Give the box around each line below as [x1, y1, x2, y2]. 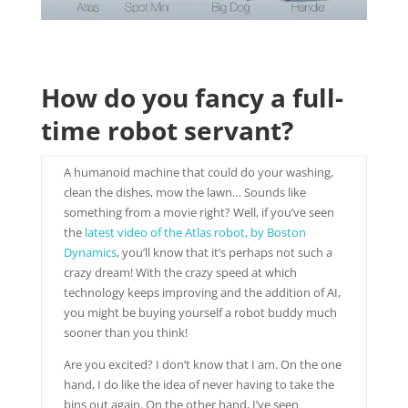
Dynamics [63, 243, 117, 260]
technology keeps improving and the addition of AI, [63, 283, 341, 301]
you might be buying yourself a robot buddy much [63, 303, 337, 321]
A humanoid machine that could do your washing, [63, 163, 333, 180]
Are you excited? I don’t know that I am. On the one [63, 355, 342, 372]
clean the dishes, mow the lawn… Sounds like [63, 183, 306, 200]
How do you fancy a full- [40, 79, 343, 115]
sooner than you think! [63, 323, 190, 341]
